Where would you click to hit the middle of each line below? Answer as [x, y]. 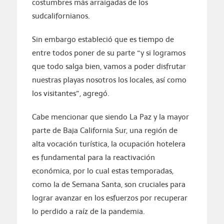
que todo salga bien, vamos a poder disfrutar [109, 66]
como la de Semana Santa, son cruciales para [108, 184]
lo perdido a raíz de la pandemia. [88, 211]
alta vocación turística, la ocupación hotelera [108, 144]
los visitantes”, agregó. [70, 93]
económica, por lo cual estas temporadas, [102, 171]
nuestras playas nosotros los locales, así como [109, 80]
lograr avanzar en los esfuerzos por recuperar [109, 198]
